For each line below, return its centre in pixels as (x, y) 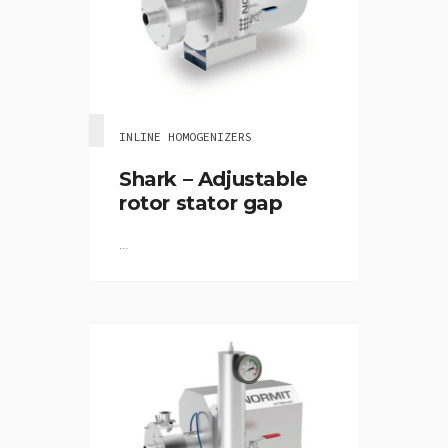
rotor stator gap (201, 203)
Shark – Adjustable (213, 179)
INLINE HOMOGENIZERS (185, 136)
